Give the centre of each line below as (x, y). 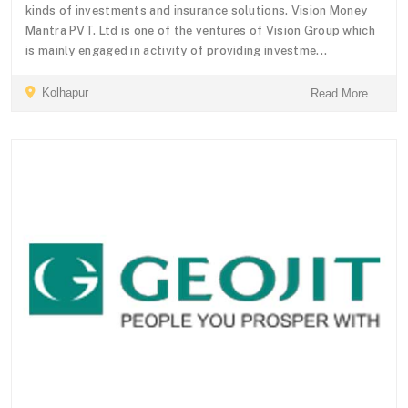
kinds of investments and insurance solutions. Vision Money (197, 10)
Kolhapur (63, 92)
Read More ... (347, 93)
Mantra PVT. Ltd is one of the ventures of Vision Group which (200, 30)
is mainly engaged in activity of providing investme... (177, 50)
